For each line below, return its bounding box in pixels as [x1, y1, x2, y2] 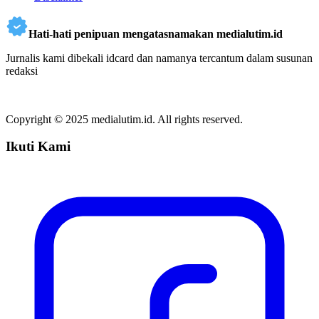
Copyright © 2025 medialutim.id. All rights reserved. [6, 113, 243, 125]
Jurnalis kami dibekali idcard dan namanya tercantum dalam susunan [6, 51, 313, 64]
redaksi [6, 64, 38, 77]
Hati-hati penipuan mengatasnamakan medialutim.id [28, 27, 283, 40]
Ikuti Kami [6, 139, 70, 155]
